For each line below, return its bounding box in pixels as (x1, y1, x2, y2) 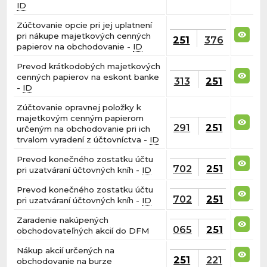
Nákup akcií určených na (17, 246, 115, 256)
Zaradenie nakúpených (17, 215, 109, 225)
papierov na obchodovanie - (17, 42, 133, 52)
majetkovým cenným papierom (17, 113, 144, 123)
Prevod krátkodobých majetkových (17, 61, 161, 72)
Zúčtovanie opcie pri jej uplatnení (17, 20, 153, 30)
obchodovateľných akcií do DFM (17, 226, 150, 236)
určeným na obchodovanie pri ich (17, 124, 151, 134)
